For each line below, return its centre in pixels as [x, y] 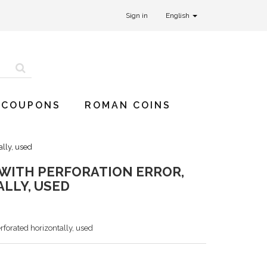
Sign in [137, 15]
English [178, 15]
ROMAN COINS [128, 105]
